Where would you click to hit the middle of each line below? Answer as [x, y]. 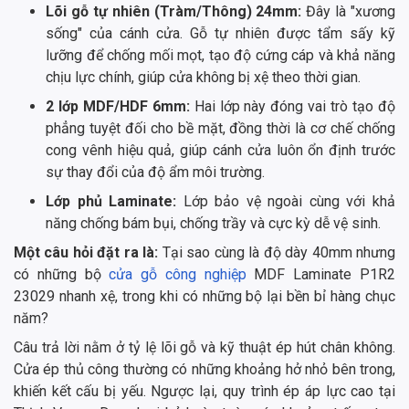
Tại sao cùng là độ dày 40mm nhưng [279, 253]
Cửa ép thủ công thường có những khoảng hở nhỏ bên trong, [204, 370]
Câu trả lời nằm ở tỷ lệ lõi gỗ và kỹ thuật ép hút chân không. [204, 348]
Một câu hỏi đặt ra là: [88, 253]
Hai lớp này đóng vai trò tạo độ [293, 107]
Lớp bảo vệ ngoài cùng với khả [289, 202]
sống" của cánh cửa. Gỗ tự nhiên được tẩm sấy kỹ [220, 34]
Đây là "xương [351, 12]
